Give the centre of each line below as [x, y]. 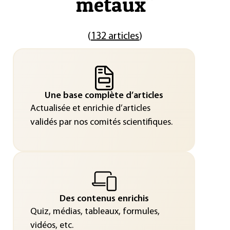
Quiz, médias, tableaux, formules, [95, 212]
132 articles [115, 36]
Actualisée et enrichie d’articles [90, 108]
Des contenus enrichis [104, 199]
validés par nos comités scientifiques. [101, 122]
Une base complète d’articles [104, 95]
